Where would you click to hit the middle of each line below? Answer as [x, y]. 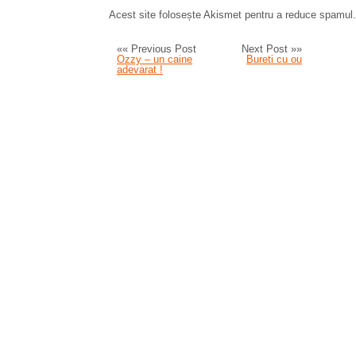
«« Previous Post [157, 49]
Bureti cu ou [274, 59]
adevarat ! [140, 70]
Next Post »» [272, 49]
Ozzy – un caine [155, 59]
